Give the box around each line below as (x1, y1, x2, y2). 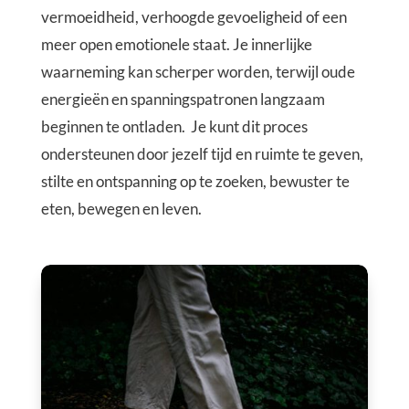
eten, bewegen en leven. (40, 198, 207, 218)
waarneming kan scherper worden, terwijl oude (40, 61, 355, 81)
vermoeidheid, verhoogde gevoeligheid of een (40, 6, 347, 26)
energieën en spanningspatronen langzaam (40, 89, 325, 109)
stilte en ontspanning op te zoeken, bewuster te (40, 171, 350, 191)
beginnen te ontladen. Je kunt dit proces (40, 116, 308, 136)
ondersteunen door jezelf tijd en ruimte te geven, (40, 143, 363, 163)
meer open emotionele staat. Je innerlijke (40, 34, 312, 54)
